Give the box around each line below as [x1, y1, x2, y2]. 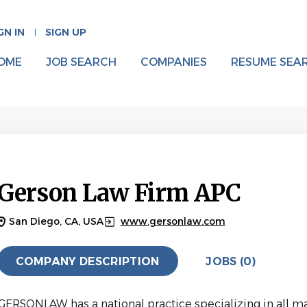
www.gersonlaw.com [120, 215, 225, 228]
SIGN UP [45, 26, 86, 38]
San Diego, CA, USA [8, 215, 103, 228]
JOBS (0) [206, 254, 256, 268]
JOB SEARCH [45, 56, 116, 69]
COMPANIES [140, 56, 207, 69]
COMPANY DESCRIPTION [15, 254, 160, 268]
